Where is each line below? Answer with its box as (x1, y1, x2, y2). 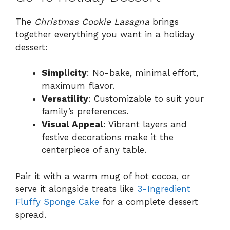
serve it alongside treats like (15, 183, 137, 194)
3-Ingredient (137, 183, 190, 194)
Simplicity (42, 68, 87, 79)
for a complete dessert (99, 196, 198, 207)
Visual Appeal (42, 119, 103, 130)
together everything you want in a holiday (15, 29, 195, 40)
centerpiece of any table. (42, 145, 146, 156)
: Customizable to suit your (88, 93, 204, 104)
